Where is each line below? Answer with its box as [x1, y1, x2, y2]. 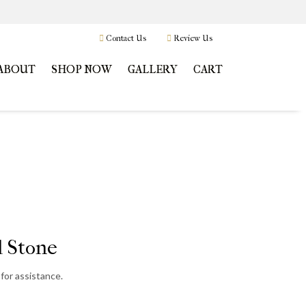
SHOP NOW [51, 63, 112, 76]
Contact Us [104, 33, 146, 43]
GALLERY [128, 63, 178, 76]
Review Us [171, 33, 212, 43]
